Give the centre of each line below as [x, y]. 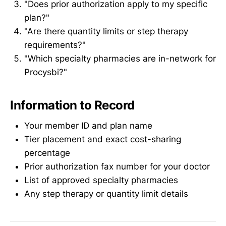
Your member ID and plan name [88, 125]
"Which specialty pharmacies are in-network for [120, 59]
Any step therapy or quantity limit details [106, 193]
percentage [47, 153]
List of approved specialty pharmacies [101, 180]
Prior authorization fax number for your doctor [117, 166]
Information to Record [73, 105]
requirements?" [55, 45]
